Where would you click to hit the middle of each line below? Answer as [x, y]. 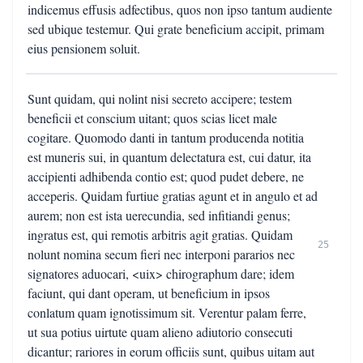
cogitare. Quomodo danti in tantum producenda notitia [166, 137]
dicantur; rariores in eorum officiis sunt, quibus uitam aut [171, 351]
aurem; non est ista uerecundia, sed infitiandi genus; [159, 215]
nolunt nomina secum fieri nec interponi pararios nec [161, 254]
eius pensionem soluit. [84, 48]
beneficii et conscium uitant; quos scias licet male [152, 118]
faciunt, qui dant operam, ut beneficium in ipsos [149, 293]
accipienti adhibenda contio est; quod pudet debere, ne [166, 176]
